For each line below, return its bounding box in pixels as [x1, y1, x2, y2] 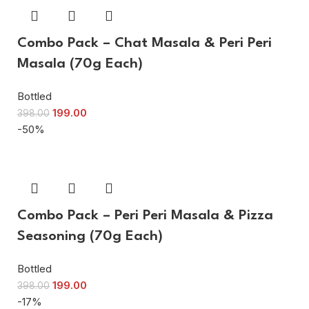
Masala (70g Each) [17, 57, 143, 71]
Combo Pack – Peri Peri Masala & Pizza [17, 208, 273, 223]
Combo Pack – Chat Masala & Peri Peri [17, 36, 272, 50]
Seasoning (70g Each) [17, 229, 163, 243]
